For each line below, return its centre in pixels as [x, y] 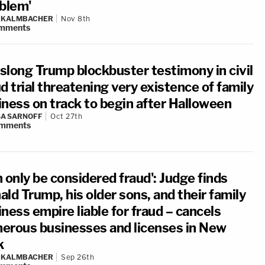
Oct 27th [66, 116]
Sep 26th [77, 257]
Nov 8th [76, 19]
